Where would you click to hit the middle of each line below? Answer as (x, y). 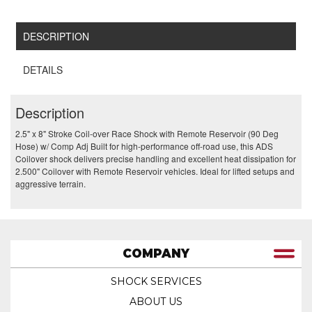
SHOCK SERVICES (156, 282)
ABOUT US (156, 302)
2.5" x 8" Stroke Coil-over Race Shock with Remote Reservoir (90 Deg (147, 134)
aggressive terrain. (50, 184)
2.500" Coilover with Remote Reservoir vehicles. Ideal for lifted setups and (155, 171)
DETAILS (43, 69)
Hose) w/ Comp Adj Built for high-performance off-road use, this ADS (144, 146)
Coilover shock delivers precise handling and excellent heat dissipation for (156, 159)
